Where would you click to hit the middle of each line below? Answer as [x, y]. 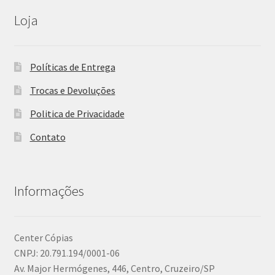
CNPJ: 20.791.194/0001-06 [67, 253]
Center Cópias [43, 238]
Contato [48, 137]
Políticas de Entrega [72, 67]
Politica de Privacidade [77, 113]
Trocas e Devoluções [72, 90]
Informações [49, 191]
